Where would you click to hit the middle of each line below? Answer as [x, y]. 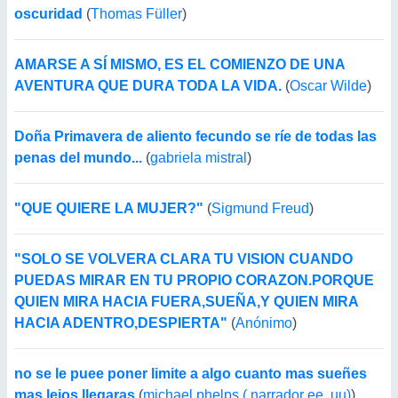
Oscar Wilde [328, 86]
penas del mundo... [78, 158]
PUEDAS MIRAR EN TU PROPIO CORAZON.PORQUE [194, 280]
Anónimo [264, 323]
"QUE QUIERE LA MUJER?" [109, 208]
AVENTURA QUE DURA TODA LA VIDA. [148, 86]
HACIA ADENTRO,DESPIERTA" [121, 323]
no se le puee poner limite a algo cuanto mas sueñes [191, 374]
